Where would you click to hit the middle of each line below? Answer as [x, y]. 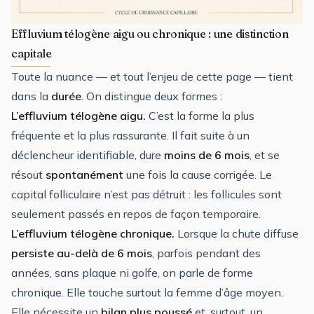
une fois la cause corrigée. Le [198, 174]
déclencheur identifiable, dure [88, 155]
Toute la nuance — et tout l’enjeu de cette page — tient [152, 76]
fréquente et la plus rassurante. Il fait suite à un [130, 135]
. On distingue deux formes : [152, 96]
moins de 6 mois [207, 155]
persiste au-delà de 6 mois [82, 253]
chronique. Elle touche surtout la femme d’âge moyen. [147, 292]
